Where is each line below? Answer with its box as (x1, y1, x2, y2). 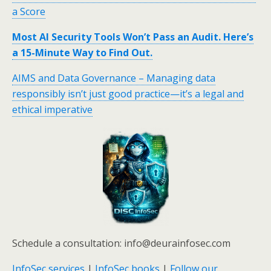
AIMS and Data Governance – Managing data (12, 71, 215, 85)
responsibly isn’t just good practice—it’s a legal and (12, 87, 244, 101)
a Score (12, 5, 45, 19)
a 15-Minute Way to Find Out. (12, 46, 152, 60)
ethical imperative (12, 103, 93, 117)
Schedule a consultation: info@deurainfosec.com (12, 236, 230, 250)
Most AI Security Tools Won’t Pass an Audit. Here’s (12, 30, 253, 44)
